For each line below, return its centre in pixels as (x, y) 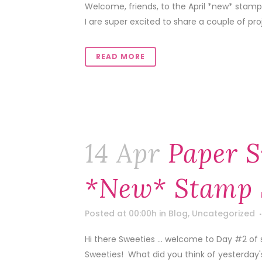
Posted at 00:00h (121, 213)
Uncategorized (223, 213)
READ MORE (120, 56)
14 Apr (123, 153)
